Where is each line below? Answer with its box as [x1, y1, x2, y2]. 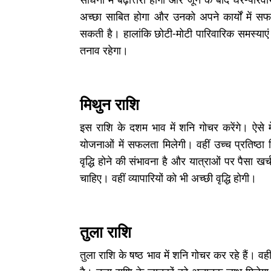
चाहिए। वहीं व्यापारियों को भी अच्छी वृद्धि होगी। [80, 171, 256, 185]
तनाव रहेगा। [80, 43, 131, 57]
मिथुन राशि [80, 94, 143, 115]
